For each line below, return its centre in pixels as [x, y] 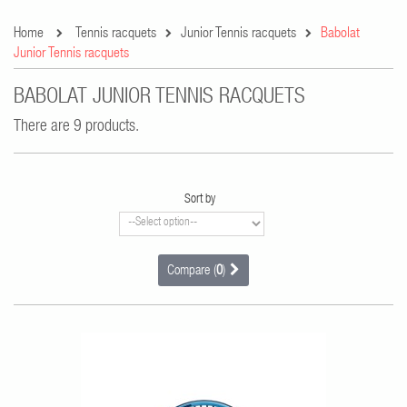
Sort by [199, 199]
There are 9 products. [76, 127]
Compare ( [192, 271]
